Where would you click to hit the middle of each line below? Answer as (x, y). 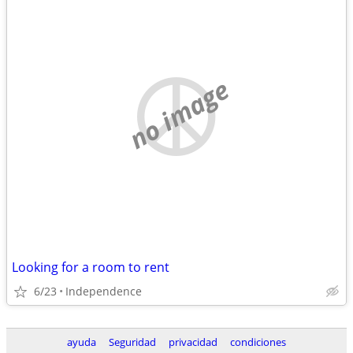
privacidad (193, 342)
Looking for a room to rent (91, 267)
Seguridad (132, 342)
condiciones (258, 342)
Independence (104, 291)
